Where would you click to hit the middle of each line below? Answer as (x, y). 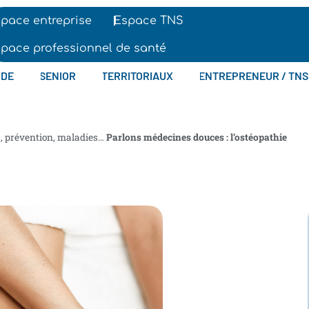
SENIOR (58, 76)
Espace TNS (148, 21)
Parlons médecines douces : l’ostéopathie (196, 137)
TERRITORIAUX (138, 76)
